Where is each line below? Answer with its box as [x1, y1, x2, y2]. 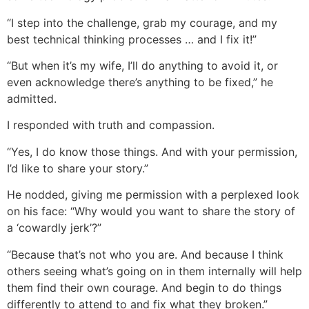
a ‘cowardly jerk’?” [7, 221, 101, 235]
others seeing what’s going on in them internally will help [7, 263, 302, 278]
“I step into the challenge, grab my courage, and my [7, 15, 277, 30]
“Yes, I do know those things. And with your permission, [7, 144, 297, 159]
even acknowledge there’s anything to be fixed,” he [7, 75, 273, 90]
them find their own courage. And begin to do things [7, 280, 281, 295]
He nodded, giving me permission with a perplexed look [7, 188, 299, 202]
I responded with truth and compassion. [7, 118, 215, 132]
